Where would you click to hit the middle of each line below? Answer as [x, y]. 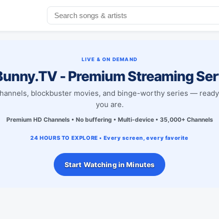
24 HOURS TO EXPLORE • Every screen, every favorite [109, 138]
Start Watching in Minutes [109, 164]
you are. [109, 104]
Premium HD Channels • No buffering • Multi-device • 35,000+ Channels [109, 119]
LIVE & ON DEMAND [109, 59]
